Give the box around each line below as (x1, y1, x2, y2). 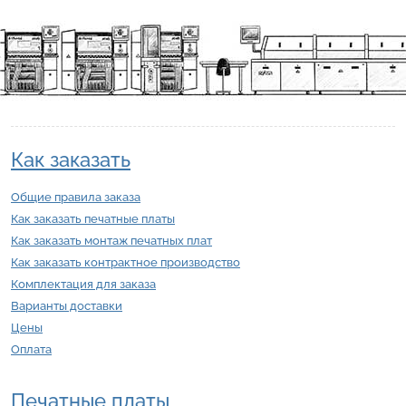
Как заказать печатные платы (11, 212, 175, 227)
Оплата (11, 343, 52, 357)
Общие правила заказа (11, 190, 140, 205)
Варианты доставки (11, 299, 122, 314)
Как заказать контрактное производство (11, 256, 240, 270)
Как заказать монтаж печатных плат (11, 234, 212, 248)
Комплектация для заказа (11, 277, 156, 292)
